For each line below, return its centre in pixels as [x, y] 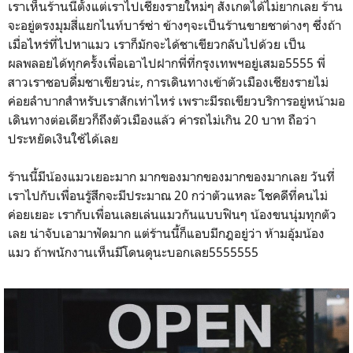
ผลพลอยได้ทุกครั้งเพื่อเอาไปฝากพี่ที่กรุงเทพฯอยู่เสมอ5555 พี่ [167, 63]
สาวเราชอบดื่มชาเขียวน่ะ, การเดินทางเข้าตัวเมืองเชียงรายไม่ [168, 82]
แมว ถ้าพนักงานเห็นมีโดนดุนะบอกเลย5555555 [135, 252]
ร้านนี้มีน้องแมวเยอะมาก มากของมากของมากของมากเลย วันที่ [171, 176]
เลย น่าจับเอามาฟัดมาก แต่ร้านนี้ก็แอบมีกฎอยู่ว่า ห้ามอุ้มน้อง [166, 233]
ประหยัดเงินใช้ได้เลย [63, 139]
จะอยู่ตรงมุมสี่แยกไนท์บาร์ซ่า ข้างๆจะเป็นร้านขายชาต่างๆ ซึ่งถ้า [175, 25]
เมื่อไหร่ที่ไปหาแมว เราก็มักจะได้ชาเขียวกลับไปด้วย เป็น [157, 44]
